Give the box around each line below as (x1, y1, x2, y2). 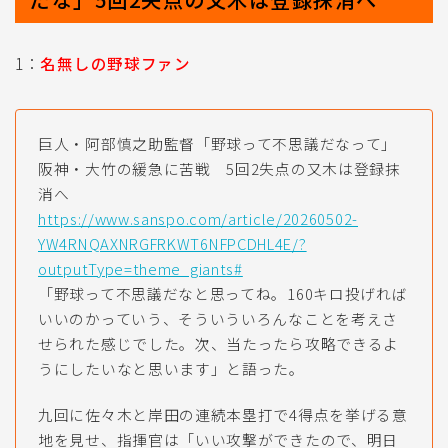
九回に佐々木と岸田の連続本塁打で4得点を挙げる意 (38, 403, 408, 425)
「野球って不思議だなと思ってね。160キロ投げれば (38, 282, 408, 304)
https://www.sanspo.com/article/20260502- (38, 207, 359, 229)
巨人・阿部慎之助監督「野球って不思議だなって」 (38, 132, 398, 154)
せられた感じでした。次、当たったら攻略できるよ (38, 332, 400, 354)
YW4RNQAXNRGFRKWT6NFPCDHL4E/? (38, 232, 307, 254)
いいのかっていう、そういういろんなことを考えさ (38, 307, 399, 329)
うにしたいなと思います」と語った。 (38, 357, 305, 379)
